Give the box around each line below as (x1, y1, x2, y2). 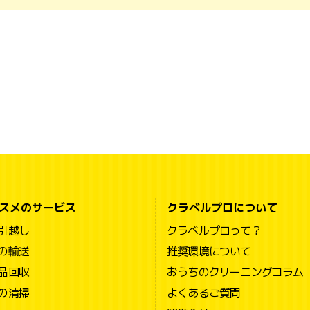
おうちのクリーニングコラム (167, 264, 304, 280)
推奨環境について (167, 243, 251, 259)
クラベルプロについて (167, 199, 277, 215)
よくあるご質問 (167, 284, 241, 300)
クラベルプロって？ (167, 222, 262, 238)
